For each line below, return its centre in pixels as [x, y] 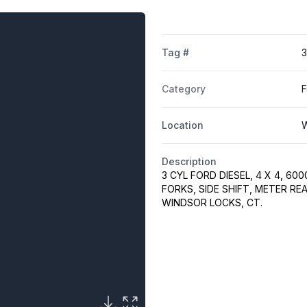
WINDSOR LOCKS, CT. [212, 203]
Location [182, 125]
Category [183, 89]
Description [189, 162]
